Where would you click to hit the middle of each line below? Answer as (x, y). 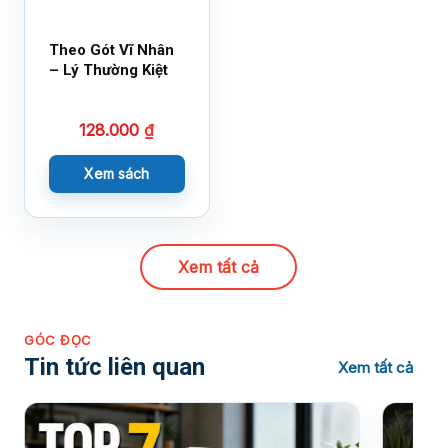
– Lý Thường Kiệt (108, 70)
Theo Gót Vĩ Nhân (111, 50)
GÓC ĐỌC (58, 340)
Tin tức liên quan (114, 367)
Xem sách (117, 174)
